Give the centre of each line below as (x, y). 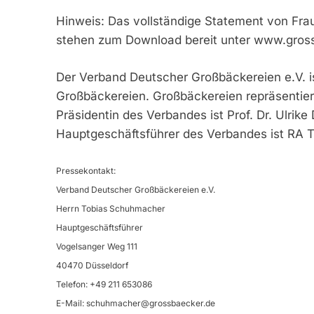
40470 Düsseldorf (92, 266)
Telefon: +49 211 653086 (104, 285)
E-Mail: (71, 303)
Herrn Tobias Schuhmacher (110, 209)
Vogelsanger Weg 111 (96, 247)
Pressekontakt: (86, 171)
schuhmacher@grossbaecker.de (150, 303)
